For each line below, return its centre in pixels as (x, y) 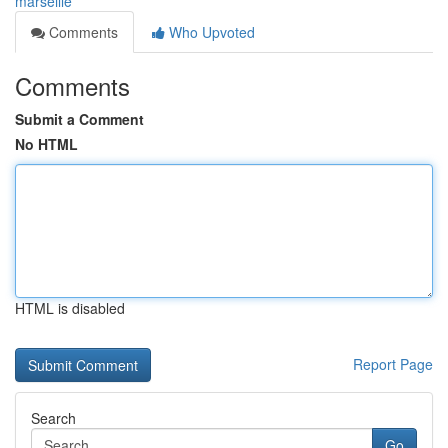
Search (53, 418)
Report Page (393, 364)
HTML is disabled (70, 308)
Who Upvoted (210, 32)
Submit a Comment (79, 119)
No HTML (46, 144)
